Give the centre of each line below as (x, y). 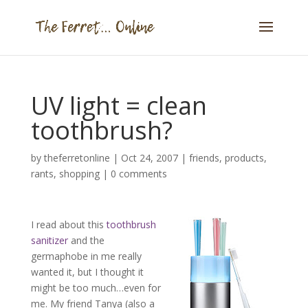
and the (86, 240)
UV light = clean (119, 106)
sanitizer (49, 240)
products (244, 158)
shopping (79, 174)
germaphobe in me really (86, 256)
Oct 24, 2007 (149, 158)
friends (204, 158)
